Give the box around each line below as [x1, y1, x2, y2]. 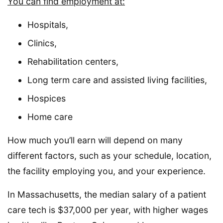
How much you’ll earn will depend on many [7, 134, 183, 145]
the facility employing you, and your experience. [7, 165, 206, 176]
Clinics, [27, 37, 57, 48]
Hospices [27, 93, 66, 104]
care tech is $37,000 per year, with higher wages [7, 204, 208, 215]
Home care [27, 111, 73, 122]
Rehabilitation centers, [27, 56, 118, 67]
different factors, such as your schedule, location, [7, 150, 212, 161]
